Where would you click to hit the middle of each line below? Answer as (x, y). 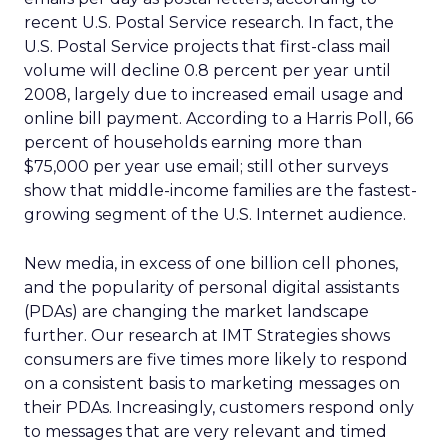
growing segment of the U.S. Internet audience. (215, 214)
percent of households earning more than (193, 142)
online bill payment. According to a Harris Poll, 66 (218, 118)
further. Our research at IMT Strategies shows (207, 335)
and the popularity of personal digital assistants (211, 287)
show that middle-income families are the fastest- (220, 190)
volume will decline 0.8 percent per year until (207, 70)
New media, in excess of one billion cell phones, (211, 263)
